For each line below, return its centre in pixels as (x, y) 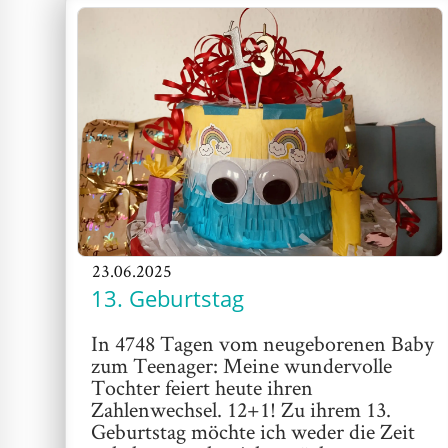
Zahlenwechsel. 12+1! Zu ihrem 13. (241, 409)
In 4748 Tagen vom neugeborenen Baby (263, 343)
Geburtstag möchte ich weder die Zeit (253, 431)
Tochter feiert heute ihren (202, 387)
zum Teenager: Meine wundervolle (242, 365)
